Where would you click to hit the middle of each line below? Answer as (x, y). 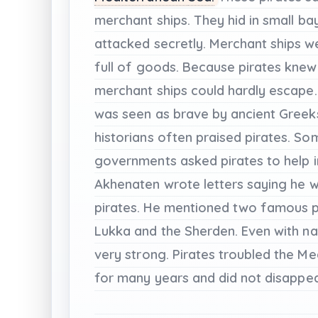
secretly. (180, 43)
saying (267, 184)
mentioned (196, 207)
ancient (255, 114)
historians (124, 137)
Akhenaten (127, 184)
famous (285, 207)
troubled (245, 254)
